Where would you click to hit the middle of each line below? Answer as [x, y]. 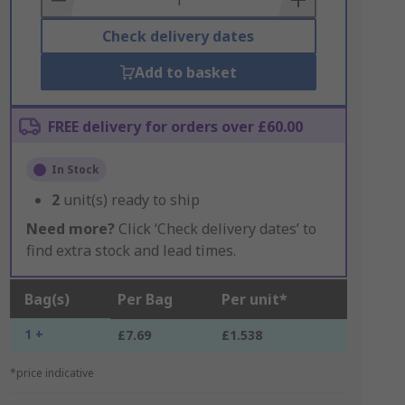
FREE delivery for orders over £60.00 [175, 127]
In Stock [75, 170]
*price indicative [52, 373]
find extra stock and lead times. [131, 250]
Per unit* [254, 299]
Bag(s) [47, 299]
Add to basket [185, 72]
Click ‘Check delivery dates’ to [215, 229]
